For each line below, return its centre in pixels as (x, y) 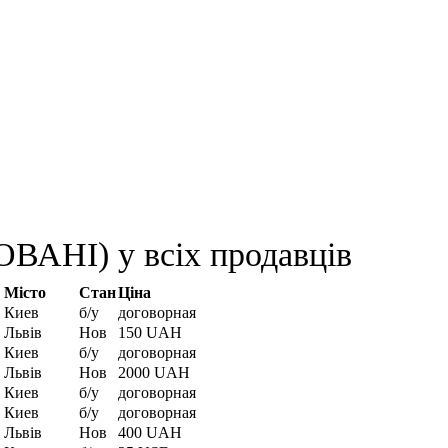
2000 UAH (154, 373)
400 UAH (150, 433)
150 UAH (150, 333)
